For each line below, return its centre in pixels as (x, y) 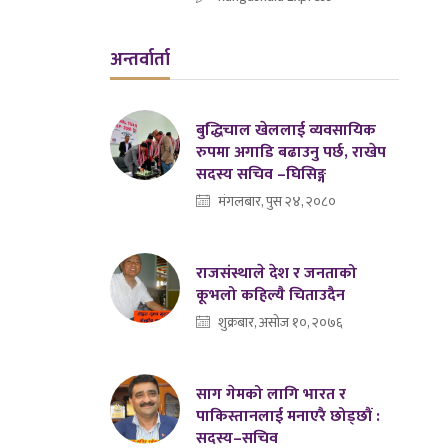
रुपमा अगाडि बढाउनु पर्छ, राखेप (291, 152)
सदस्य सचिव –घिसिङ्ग (261, 174)
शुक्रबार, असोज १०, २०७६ (281, 322)
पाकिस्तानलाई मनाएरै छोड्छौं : (288, 416)
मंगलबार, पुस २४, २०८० (277, 201)
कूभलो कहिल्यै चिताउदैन (271, 295)
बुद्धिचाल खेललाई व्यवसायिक (286, 130)
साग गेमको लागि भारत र (271, 394)
